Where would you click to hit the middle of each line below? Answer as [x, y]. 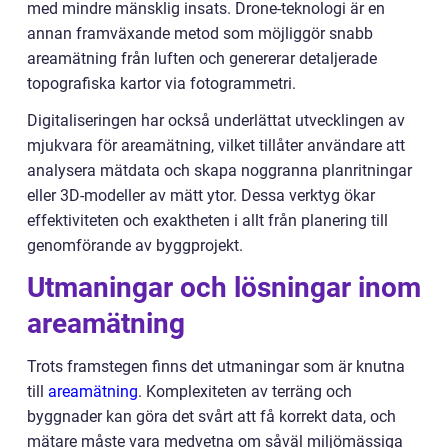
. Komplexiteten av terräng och [245, 391]
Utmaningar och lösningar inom [224, 287]
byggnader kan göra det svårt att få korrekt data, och [211, 416]
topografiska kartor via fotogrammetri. [161, 83]
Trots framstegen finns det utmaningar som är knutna [216, 366]
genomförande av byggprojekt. [135, 245]
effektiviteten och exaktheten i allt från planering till [207, 220]
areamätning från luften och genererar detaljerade [202, 58]
